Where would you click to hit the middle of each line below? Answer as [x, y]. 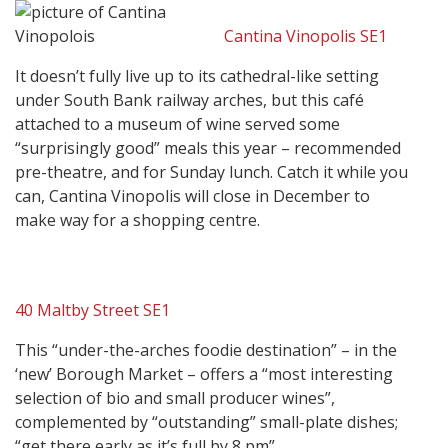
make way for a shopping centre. [137, 220]
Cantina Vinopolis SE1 [305, 36]
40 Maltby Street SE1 [92, 310]
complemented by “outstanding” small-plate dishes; [206, 422]
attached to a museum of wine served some [177, 124]
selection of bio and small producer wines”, [175, 398]
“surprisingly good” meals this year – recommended [208, 148]
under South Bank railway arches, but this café [189, 100]
